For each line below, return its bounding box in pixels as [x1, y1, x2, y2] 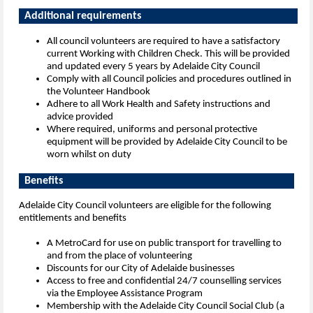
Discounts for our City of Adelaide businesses [47, 263, 235, 275]
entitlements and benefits [19, 213, 126, 224]
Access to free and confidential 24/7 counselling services [47, 276, 282, 287]
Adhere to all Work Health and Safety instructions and [47, 99, 270, 110]
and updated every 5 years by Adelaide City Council [47, 61, 260, 73]
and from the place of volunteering [47, 251, 192, 262]
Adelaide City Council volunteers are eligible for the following [19, 201, 271, 212]
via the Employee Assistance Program [47, 289, 203, 300]
